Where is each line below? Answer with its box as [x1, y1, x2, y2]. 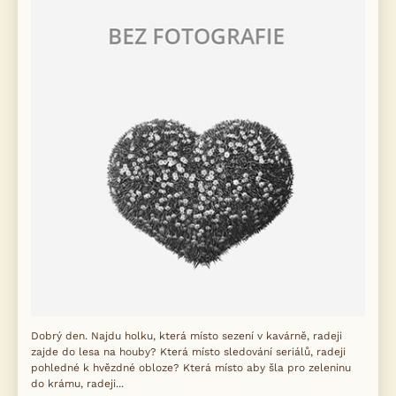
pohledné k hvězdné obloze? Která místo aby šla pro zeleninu [31, 362, 351, 374]
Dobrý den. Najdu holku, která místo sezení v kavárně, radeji [31, 330, 342, 342]
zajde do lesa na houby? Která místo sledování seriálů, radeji [31, 346, 346, 358]
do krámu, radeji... [31, 377, 124, 390]
